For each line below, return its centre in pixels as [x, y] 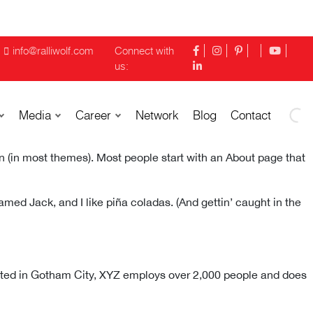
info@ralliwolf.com [53, 51]
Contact [251, 115]
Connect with [145, 51]
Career [93, 115]
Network [157, 115]
